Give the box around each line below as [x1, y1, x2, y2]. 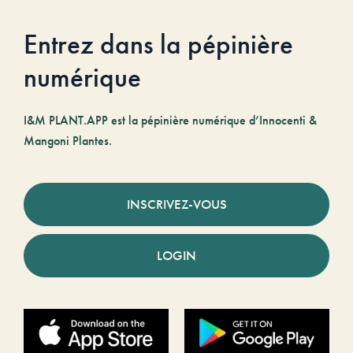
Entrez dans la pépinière [24, 26, 293, 62]
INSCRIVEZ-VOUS [126, 195, 227, 213]
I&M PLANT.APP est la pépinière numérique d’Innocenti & [24, 111, 317, 128]
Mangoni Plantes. [24, 132, 112, 149]
